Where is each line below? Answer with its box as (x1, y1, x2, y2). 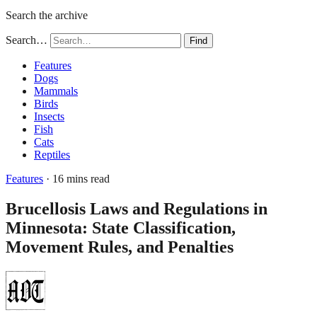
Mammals (34, 85, 78, 97)
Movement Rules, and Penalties (6, 237, 234, 256)
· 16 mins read (43, 173, 110, 185)
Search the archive (6, 9, 88, 21)
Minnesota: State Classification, (6, 218, 236, 237)
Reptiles (34, 149, 70, 161)
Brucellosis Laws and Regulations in (6, 199, 267, 218)
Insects (34, 110, 64, 122)
